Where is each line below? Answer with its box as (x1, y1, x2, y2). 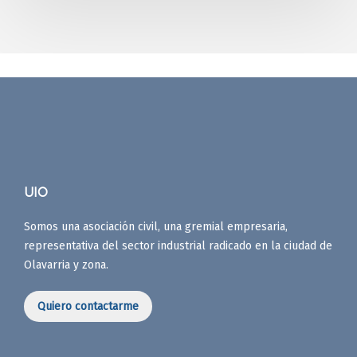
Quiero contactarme (37, 299, 139, 313)
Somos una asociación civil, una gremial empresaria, (24, 219, 288, 233)
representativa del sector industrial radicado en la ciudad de (24, 238, 332, 253)
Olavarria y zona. (24, 257, 108, 272)
